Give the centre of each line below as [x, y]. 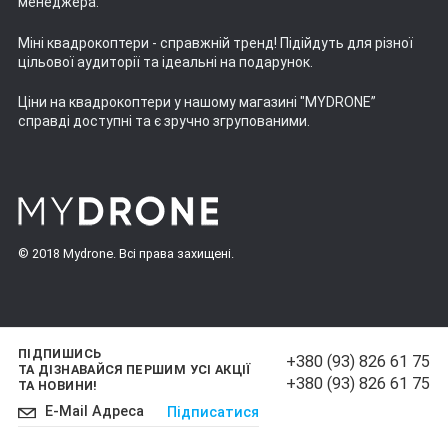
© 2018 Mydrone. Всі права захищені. [126, 253]
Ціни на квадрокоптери [94, 102]
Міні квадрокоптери [83, 42]
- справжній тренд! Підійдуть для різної [281, 42]
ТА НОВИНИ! [58, 385]
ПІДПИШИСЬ [60, 353]
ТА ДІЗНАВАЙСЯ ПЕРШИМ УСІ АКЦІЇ [134, 369]
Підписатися [213, 413]
